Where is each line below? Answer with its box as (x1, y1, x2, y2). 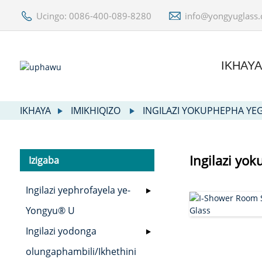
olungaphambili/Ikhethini (25, 245, 136, 258)
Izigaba (28, 154, 59, 167)
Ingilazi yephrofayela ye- (25, 184, 130, 197)
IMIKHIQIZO (70, 104, 120, 118)
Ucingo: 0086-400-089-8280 (36, 9, 151, 22)
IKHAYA (19, 104, 51, 118)
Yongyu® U (25, 204, 75, 218)
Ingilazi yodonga (25, 225, 96, 238)
